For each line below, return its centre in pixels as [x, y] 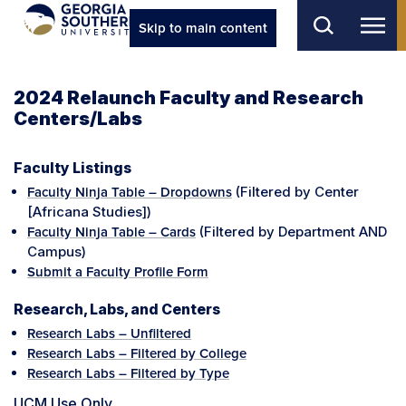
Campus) [57, 251]
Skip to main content [203, 28]
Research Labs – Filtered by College [137, 353]
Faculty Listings [72, 168]
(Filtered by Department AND [291, 232]
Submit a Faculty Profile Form [118, 272]
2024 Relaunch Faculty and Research [188, 98]
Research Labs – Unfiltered [109, 333]
